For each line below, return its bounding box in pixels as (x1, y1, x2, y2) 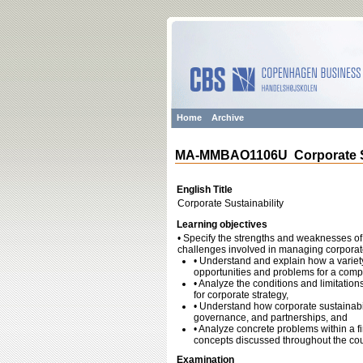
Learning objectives (177, 219, 267, 230)
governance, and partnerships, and (194, 312, 348, 323)
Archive (211, 113, 244, 122)
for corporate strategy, (194, 289, 288, 301)
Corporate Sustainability (177, 198, 284, 209)
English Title (177, 184, 233, 195)
